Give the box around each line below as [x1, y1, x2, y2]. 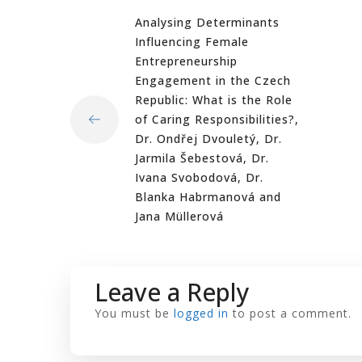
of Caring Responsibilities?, [135, 112, 299, 127]
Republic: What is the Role [135, 92, 293, 107]
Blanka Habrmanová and [135, 189, 281, 204]
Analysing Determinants [135, 15, 280, 30]
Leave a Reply [95, 276, 250, 309]
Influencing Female [135, 34, 249, 49]
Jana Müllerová [135, 208, 224, 224]
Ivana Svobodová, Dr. [135, 170, 263, 185]
